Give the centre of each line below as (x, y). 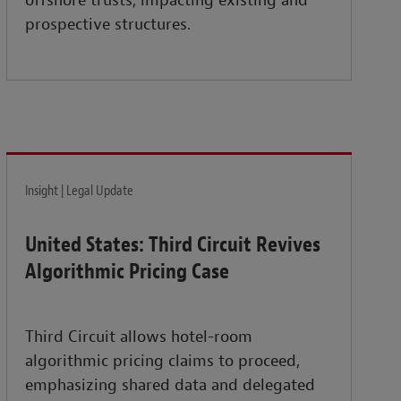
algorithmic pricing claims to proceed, (163, 362)
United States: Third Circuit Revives (173, 245)
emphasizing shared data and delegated (171, 386)
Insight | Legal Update (80, 191)
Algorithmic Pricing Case (128, 272)
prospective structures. (108, 25)
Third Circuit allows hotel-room (139, 337)
